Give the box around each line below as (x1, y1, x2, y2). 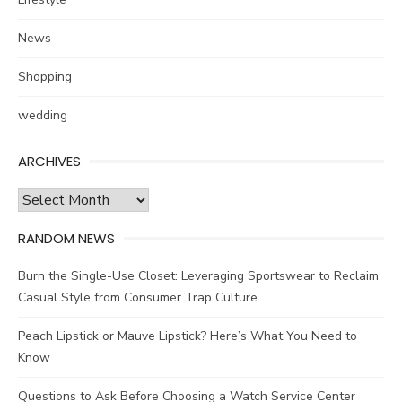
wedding (18, 107, 67, 125)
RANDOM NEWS (18, 229, 115, 249)
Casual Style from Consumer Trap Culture (18, 289, 258, 307)
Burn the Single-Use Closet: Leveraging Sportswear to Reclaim (18, 267, 379, 285)
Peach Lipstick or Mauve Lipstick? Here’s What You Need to (18, 328, 357, 345)
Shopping (18, 68, 72, 86)
